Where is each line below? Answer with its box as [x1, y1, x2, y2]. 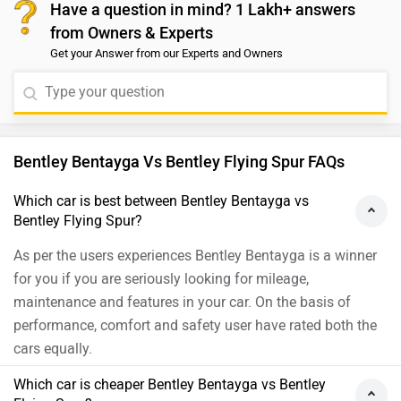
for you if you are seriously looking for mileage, [13, 270, 309, 288]
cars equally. [13, 340, 92, 358]
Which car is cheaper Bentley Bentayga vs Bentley [13, 376, 326, 394]
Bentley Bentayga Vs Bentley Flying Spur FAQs [13, 152, 345, 173]
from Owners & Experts [50, 23, 213, 44]
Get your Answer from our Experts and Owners [50, 47, 283, 61]
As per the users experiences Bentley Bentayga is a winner [13, 247, 377, 265]
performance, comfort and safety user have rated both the [13, 317, 377, 335]
